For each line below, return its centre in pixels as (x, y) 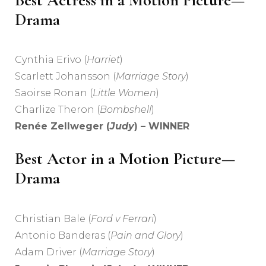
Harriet (103, 60)
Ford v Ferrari (122, 218)
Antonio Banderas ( (63, 235)
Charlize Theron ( (57, 110)
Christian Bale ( (53, 218)
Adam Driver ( (48, 252)
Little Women (124, 93)
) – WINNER (162, 126)
